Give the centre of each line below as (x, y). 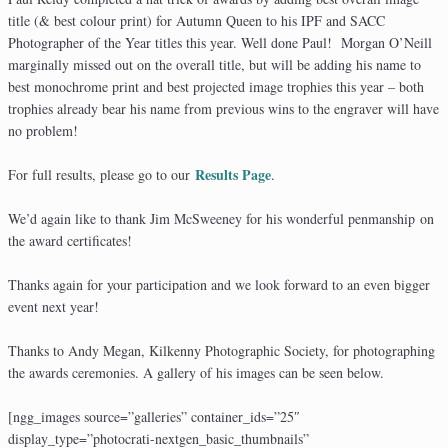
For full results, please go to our (101, 175)
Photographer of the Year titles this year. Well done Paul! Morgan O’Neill (220, 43)
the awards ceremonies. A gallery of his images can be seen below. (196, 373)
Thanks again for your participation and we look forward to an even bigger (219, 285)
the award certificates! (70, 241)
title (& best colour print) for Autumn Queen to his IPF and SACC (196, 21)
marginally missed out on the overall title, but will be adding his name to (214, 65)
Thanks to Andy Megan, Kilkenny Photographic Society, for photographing (221, 351)
